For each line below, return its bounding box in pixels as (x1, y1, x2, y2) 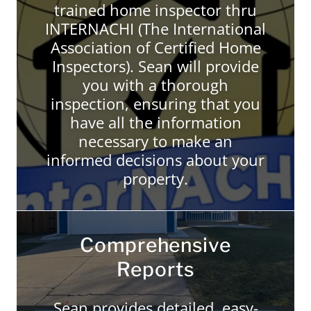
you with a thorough (83, 74, 228, 95)
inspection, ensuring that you (51, 93, 260, 114)
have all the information (69, 112, 242, 133)
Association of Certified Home (50, 37, 261, 58)
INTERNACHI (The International (45, 18, 266, 39)
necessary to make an (78, 131, 233, 151)
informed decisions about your (47, 149, 264, 170)
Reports (117, 258, 194, 281)
